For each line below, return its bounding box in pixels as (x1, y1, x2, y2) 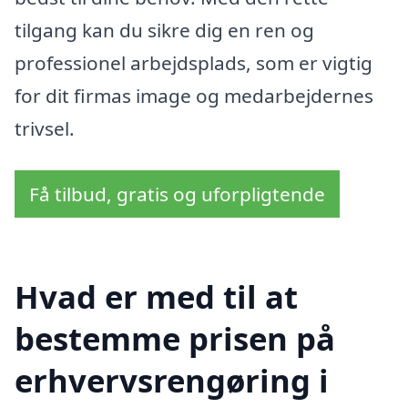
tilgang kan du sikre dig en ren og (15, 16, 314, 43)
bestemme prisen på (15, 317, 335, 361)
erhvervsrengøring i (15, 359, 329, 403)
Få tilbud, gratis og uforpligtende (29, 180, 325, 207)
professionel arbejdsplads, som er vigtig (15, 49, 372, 76)
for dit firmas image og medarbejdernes (15, 82, 373, 108)
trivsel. (15, 115, 75, 141)
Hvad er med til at (15, 275, 298, 319)
